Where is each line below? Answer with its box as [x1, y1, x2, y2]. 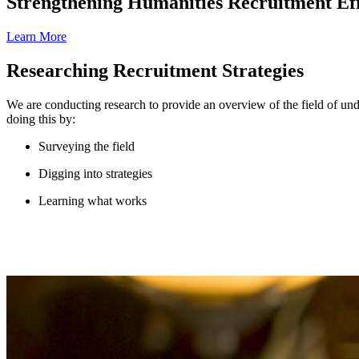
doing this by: [6, 111, 75, 126]
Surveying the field [38, 139, 135, 153]
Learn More [6, 29, 67, 43]
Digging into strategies [38, 166, 152, 180]
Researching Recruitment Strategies [6, 59, 304, 81]
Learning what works [38, 193, 147, 208]
